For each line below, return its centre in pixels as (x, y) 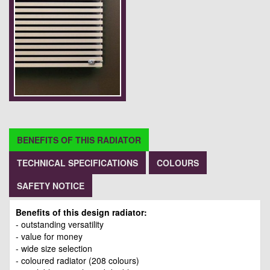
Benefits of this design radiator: (81, 212)
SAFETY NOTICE (51, 186)
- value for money (49, 237)
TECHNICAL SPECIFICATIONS (77, 163)
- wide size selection (54, 249)
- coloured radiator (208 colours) (77, 261)
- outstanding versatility (60, 224)
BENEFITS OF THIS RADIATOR (79, 140)
